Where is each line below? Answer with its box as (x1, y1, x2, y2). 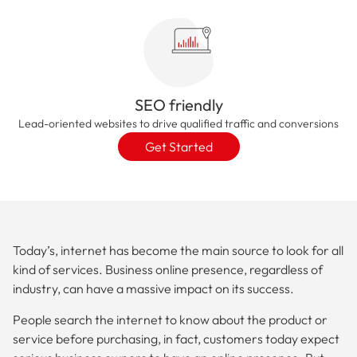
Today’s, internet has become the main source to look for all (13, 242, 343, 259)
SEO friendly (134, 95, 223, 116)
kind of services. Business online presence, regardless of (13, 261, 323, 278)
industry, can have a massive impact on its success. (13, 280, 294, 297)
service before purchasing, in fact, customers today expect (13, 330, 339, 347)
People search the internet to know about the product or (13, 311, 328, 328)
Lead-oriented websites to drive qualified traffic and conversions (18, 116, 339, 131)
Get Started (144, 139, 213, 155)
